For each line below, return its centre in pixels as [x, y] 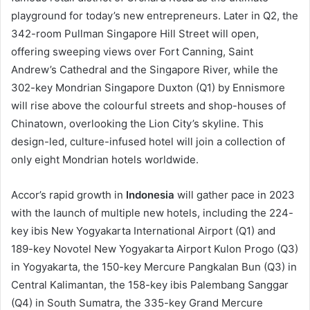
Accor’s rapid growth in [69, 194]
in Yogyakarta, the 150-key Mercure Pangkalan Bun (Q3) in [154, 266]
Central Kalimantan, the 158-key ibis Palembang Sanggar [150, 284]
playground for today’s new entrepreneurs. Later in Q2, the [155, 15]
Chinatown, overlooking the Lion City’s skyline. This [137, 123]
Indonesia [150, 194]
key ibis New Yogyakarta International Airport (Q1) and [143, 230]
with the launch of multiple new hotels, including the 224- [152, 212]
